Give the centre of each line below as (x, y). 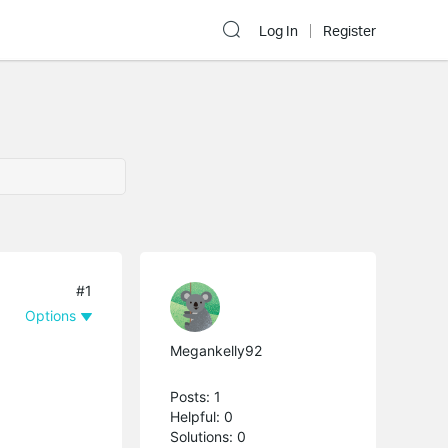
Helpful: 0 (202, 416)
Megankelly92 (216, 350)
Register (349, 31)
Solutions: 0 (208, 436)
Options (51, 315)
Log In (278, 31)
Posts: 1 (196, 396)
